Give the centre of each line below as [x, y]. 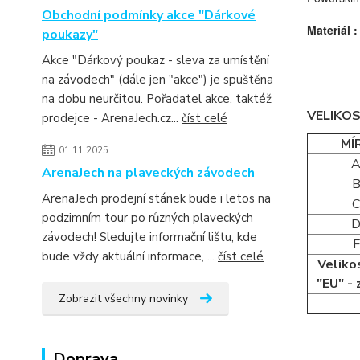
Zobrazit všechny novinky [123, 299]
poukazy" [70, 35]
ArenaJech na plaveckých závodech [148, 173]
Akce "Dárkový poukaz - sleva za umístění [155, 60]
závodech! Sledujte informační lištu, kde [149, 237]
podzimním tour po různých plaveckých [147, 218]
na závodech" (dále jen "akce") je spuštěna [157, 80]
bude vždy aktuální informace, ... [130, 256]
